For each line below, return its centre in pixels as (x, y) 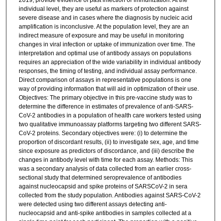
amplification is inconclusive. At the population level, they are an (104, 27)
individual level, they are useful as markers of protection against (103, 9)
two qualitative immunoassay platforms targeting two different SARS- (110, 125)
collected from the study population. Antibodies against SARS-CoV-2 (110, 196)
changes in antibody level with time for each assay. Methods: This (106, 160)
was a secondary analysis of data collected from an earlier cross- (105, 169)
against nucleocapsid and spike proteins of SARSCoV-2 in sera (103, 187)
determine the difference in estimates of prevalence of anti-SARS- (106, 107)
